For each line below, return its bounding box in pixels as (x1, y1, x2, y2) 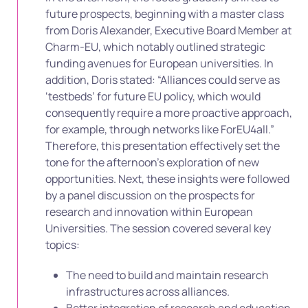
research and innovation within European (45, 204, 253, 220)
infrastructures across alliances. (66, 284, 230, 300)
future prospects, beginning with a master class (45, 6, 284, 22)
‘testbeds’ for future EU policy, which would (45, 89, 261, 104)
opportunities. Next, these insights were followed (45, 171, 289, 187)
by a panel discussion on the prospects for (45, 188, 255, 203)
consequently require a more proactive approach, (45, 105, 292, 121)
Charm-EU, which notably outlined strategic (45, 39, 265, 55)
